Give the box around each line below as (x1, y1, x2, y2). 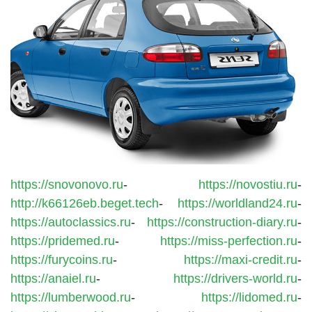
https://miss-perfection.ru (160, 233, 297, 248)
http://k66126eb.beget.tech (10, 196, 159, 210)
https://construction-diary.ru (147, 214, 297, 229)
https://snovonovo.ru (10, 177, 123, 192)
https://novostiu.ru (198, 177, 297, 192)
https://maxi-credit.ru (184, 252, 297, 267)
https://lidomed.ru (201, 290, 297, 304)
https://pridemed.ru (10, 233, 115, 248)
